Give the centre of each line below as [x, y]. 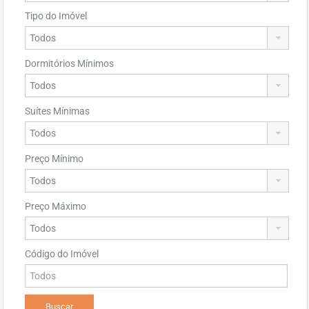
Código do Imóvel [62, 254]
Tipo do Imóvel [56, 16]
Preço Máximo [56, 206]
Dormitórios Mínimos [69, 63]
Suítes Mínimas [57, 111]
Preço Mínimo [54, 159]
